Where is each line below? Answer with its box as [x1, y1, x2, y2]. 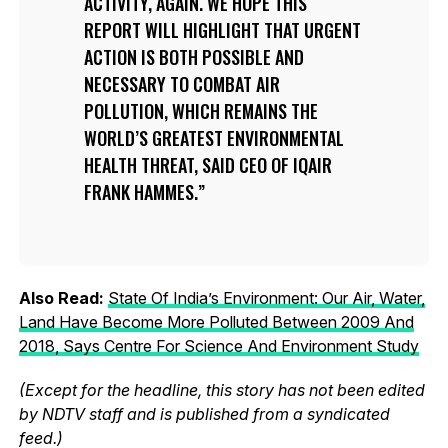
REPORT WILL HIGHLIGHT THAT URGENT [83, 16, 361, 43]
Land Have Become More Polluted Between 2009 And [18, 311, 414, 332]
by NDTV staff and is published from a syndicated [18, 403, 390, 424]
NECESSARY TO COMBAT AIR [83, 70, 280, 97]
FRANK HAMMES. [83, 178, 198, 205]
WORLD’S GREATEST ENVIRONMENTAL [83, 124, 344, 151]
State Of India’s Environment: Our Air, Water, [107, 287, 425, 308]
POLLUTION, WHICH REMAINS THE [83, 97, 318, 124]
